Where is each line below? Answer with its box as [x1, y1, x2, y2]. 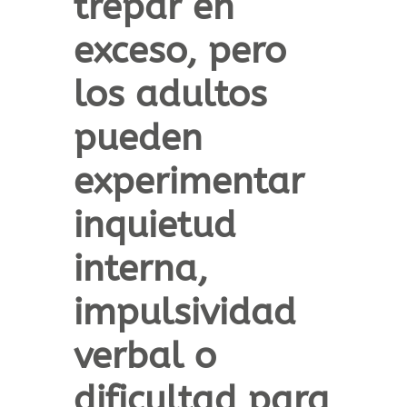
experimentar [73, 160, 304, 203]
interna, [73, 247, 208, 291]
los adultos [73, 73, 267, 116]
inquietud [73, 203, 236, 247]
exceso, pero [73, 29, 286, 73]
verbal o [73, 334, 216, 378]
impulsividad [73, 291, 296, 334]
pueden [73, 116, 203, 160]
